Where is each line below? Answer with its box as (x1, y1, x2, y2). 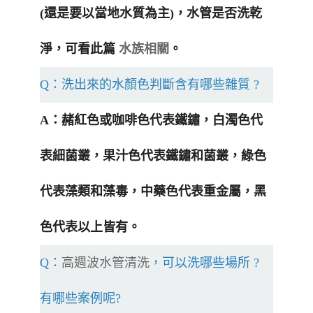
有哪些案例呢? (40, 291, 121, 306)
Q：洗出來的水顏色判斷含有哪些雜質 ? (40, 78, 259, 92)
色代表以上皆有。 (40, 220, 140, 235)
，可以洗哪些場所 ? (150, 256, 259, 270)
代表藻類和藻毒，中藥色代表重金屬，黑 (40, 184, 266, 199)
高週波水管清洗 (61, 256, 150, 270)
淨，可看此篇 (40, 42, 119, 57)
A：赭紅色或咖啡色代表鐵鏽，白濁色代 (40, 113, 263, 128)
